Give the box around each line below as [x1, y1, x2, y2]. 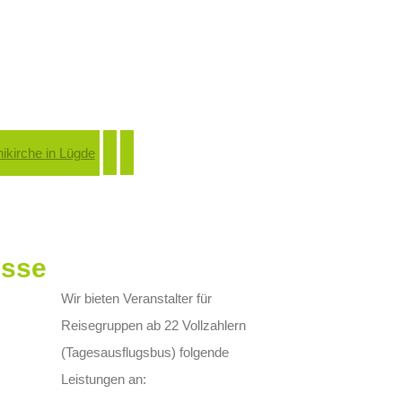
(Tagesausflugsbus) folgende [61, 345, 230, 360]
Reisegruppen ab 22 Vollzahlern [61, 318, 247, 333]
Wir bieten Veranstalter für [61, 291, 213, 306]
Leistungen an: [61, 371, 147, 387]
